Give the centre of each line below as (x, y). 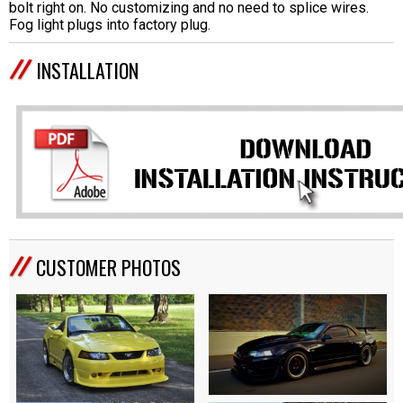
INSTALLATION (87, 71)
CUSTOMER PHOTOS (108, 268)
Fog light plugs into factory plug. (110, 25)
